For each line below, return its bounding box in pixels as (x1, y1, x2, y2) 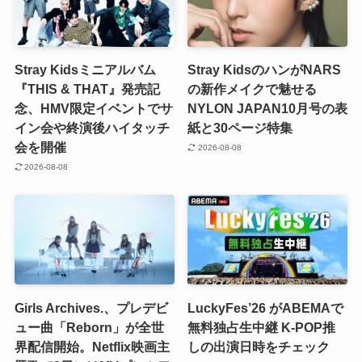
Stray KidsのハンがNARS (187, 62, 342, 78)
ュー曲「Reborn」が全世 (14, 319, 164, 335)
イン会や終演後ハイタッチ (14, 120, 170, 136)
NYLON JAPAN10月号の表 (187, 101, 348, 116)
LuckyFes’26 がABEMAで (187, 300, 344, 315)
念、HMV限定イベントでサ (14, 101, 173, 116)
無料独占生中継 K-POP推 (187, 319, 336, 335)
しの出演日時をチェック (187, 339, 330, 354)
